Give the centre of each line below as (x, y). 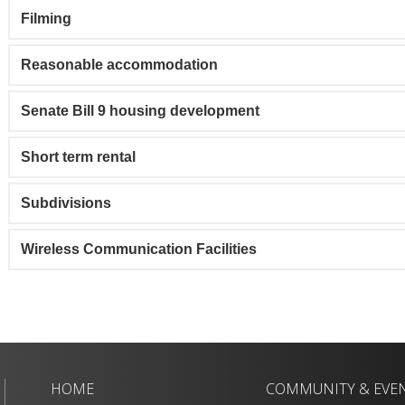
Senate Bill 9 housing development (140, 111)
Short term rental (78, 157)
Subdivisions (66, 203)
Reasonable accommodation (119, 65)
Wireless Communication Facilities (139, 250)
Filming (46, 19)
